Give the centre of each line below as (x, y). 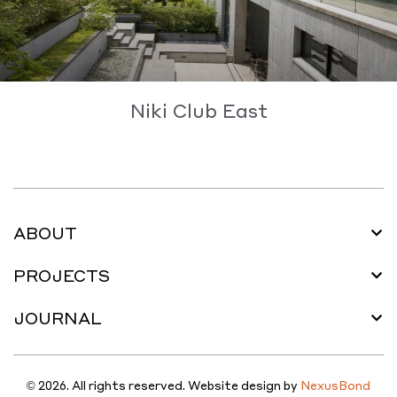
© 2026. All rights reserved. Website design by (163, 385)
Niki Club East (198, 110)
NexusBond (335, 385)
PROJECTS (62, 275)
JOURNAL (58, 317)
